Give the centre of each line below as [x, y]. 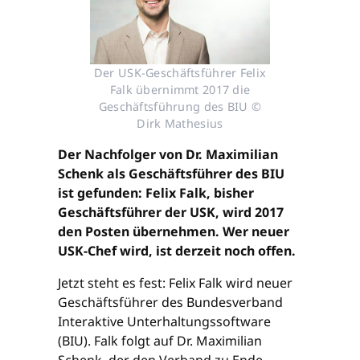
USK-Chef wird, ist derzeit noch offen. [177, 251]
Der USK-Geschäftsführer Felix [180, 73]
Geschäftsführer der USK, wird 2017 [171, 213]
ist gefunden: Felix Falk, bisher [156, 193]
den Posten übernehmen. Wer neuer [174, 232]
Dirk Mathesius [180, 124]
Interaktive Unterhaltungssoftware [164, 322]
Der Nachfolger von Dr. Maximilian [168, 155]
